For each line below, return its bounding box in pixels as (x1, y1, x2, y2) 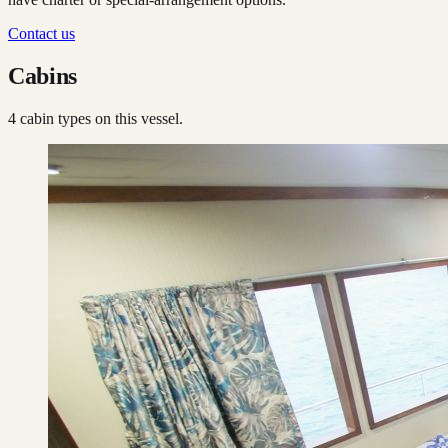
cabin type (16, 109, 85, 127)
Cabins (8, 62, 77, 89)
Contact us (8, 24, 75, 42)
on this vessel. (91, 109, 183, 127)
